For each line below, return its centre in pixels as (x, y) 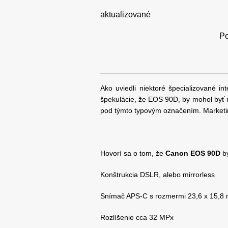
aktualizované (125, 15)
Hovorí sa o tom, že (133, 153)
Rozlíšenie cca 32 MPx (137, 218)
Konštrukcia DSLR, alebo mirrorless (158, 175)
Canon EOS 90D (193, 153)
